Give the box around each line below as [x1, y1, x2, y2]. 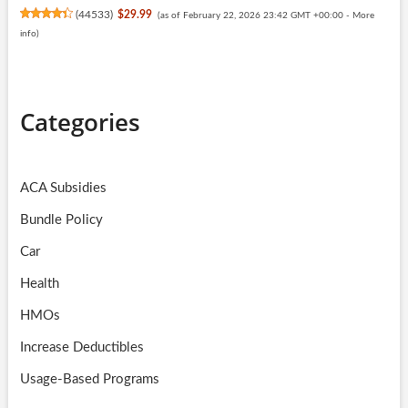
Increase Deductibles [19, 340, 144, 354]
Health [19, 276, 59, 291]
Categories [19, 105, 140, 138]
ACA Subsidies [19, 180, 107, 195]
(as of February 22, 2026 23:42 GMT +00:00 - [157, 10, 352, 20]
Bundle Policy [19, 212, 103, 227]
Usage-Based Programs [19, 372, 159, 386]
